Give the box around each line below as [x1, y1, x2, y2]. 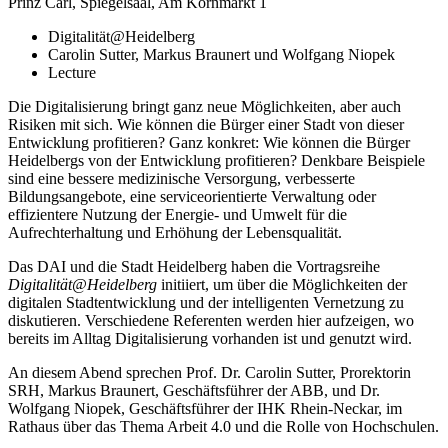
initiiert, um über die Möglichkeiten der [157, 275, 407, 293]
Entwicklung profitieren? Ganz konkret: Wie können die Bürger [8, 133, 410, 151]
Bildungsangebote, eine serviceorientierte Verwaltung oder [8, 187, 376, 205]
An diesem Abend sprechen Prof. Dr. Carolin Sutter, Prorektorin [8, 363, 411, 381]
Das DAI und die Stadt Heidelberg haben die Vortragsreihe [8, 257, 380, 275]
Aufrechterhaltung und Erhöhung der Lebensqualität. [8, 223, 342, 241]
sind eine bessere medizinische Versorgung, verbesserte [8, 169, 355, 187]
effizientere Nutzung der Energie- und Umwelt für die [8, 205, 347, 223]
